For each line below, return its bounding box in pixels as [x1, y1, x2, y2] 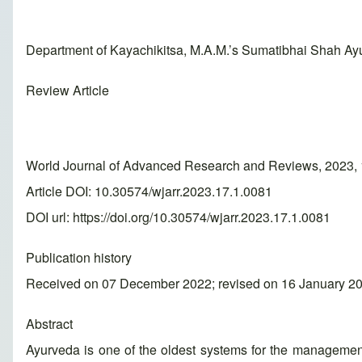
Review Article [26, 81, 109, 100]
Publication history [26, 248, 132, 267]
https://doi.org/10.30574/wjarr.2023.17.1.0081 [73, 208, 330, 227]
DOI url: [26, 208, 73, 227]
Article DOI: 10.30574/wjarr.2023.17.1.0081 [26, 182, 272, 201]
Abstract [26, 314, 73, 334]
